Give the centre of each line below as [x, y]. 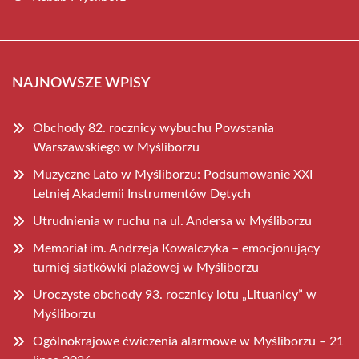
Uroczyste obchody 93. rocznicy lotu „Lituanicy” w [175, 295]
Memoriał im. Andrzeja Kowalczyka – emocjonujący [176, 248]
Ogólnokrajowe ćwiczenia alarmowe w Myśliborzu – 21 [188, 341]
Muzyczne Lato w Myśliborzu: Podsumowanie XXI [173, 175]
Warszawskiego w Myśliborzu [116, 147]
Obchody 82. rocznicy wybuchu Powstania [153, 128]
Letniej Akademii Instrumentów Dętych [142, 194]
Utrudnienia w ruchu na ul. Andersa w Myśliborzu [172, 221]
